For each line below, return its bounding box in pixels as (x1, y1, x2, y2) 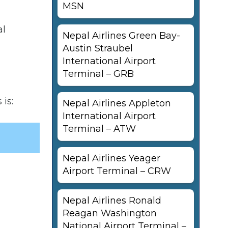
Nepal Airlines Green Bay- (63, 30, 180, 41)
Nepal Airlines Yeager (63, 153, 160, 164)
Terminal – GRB (63, 68, 134, 79)
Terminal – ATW (63, 123, 136, 134)
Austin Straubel (63, 43, 133, 54)
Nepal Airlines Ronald (63, 195, 161, 206)
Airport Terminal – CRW (63, 165, 171, 177)
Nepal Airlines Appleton (63, 98, 171, 109)
